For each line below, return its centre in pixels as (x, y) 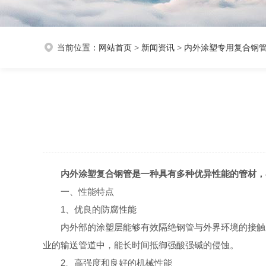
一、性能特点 (87, 191)
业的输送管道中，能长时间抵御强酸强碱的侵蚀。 (141, 245)
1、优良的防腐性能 (99, 209)
